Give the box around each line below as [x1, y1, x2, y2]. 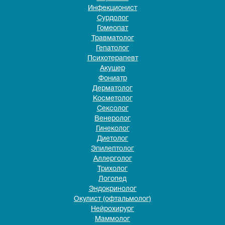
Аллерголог [93, 156, 132, 162]
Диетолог [97, 136, 128, 142]
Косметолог [92, 95, 133, 102]
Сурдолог [96, 15, 129, 22]
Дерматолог [92, 85, 133, 92]
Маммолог [95, 216, 130, 222]
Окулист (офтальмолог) [74, 196, 151, 202]
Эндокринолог [88, 186, 137, 192]
